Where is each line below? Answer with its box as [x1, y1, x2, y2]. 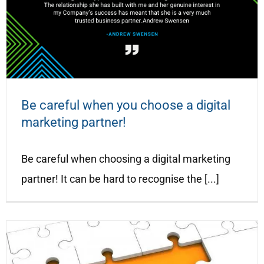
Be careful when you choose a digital [21, 97, 230, 113]
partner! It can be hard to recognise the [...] [21, 172, 219, 185]
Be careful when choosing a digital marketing [21, 152, 230, 165]
